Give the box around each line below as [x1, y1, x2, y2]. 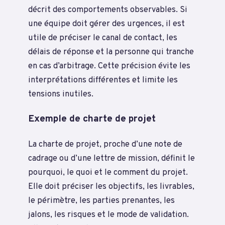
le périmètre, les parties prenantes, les [28, 195, 175, 206]
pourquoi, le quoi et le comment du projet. [28, 167, 188, 178]
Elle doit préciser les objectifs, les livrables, [28, 181, 194, 192]
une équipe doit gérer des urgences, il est [28, 18, 185, 29]
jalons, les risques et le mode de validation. [28, 209, 189, 220]
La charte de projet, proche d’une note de [28, 139, 182, 150]
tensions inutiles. [28, 88, 93, 99]
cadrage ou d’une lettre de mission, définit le [28, 153, 195, 164]
